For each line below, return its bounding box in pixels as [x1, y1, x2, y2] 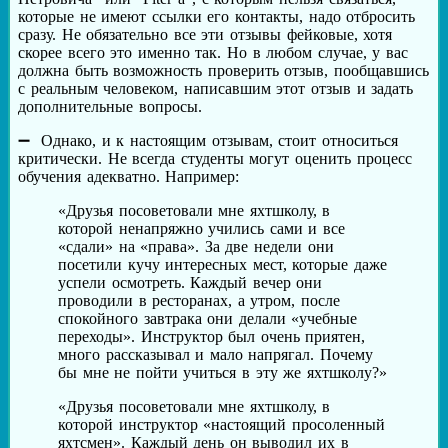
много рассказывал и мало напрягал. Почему [58, 345, 374, 363]
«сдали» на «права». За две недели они [58, 237, 334, 255]
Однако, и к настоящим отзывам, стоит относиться [41, 131, 398, 149]
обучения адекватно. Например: [18, 167, 240, 185]
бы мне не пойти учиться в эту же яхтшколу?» [58, 363, 387, 381]
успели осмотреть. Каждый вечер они [58, 273, 323, 291]
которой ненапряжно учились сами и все [58, 219, 346, 237]
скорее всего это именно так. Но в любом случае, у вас [18, 43, 409, 61]
